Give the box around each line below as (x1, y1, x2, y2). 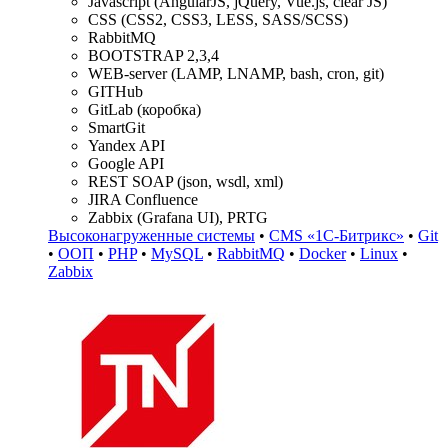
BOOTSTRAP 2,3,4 (88, 46, 219, 64)
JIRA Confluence (88, 190, 198, 208)
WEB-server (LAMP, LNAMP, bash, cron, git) (88, 64, 384, 82)
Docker (299, 244, 346, 262)
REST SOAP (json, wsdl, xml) (88, 172, 283, 190)
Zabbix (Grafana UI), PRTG (88, 208, 268, 226)
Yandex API (88, 136, 165, 154)
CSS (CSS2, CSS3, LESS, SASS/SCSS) (88, 10, 348, 28)
